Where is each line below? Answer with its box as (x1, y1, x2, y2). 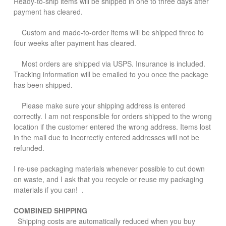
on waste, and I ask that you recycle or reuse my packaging (14, 174, 203, 184)
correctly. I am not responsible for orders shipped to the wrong (14, 111, 212, 121)
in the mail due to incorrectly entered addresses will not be (14, 132, 199, 142)
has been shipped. (14, 80, 73, 90)
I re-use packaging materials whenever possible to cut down (14, 163, 205, 174)
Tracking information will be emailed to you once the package (14, 69, 208, 79)
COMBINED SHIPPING (14, 205, 87, 215)
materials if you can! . (14, 185, 84, 195)
